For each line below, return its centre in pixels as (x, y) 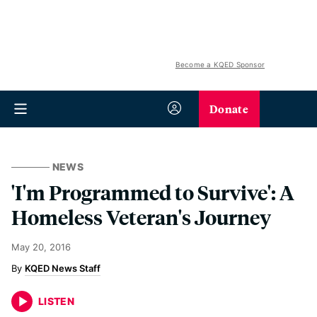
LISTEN (57, 301)
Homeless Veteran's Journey (141, 217)
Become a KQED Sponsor (220, 64)
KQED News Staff (63, 268)
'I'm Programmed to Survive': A (153, 192)
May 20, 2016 (41, 247)
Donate (229, 109)
